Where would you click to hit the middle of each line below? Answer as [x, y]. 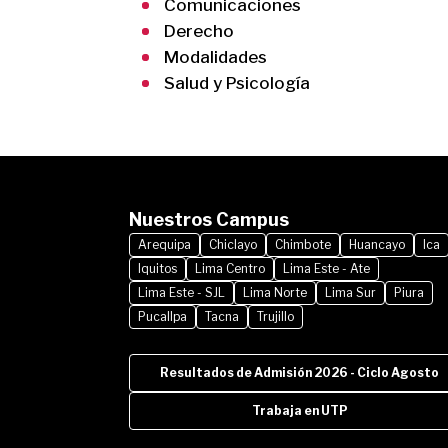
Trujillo [275, 316]
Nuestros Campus [209, 219]
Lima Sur [350, 292]
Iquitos [157, 268]
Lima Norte [275, 292]
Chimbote [303, 244]
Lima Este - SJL [181, 292]
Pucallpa [162, 316]
